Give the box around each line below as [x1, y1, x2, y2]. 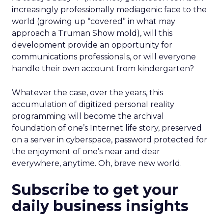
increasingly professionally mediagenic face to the [12, 5, 207, 14]
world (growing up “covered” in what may [12, 17, 175, 26]
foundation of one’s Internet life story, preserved [12, 123, 202, 133]
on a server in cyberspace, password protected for [12, 135, 207, 144]
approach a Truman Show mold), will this [12, 28, 172, 38]
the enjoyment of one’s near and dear [12, 147, 160, 156]
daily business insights [12, 197, 189, 215]
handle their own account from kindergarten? [12, 64, 194, 73]
